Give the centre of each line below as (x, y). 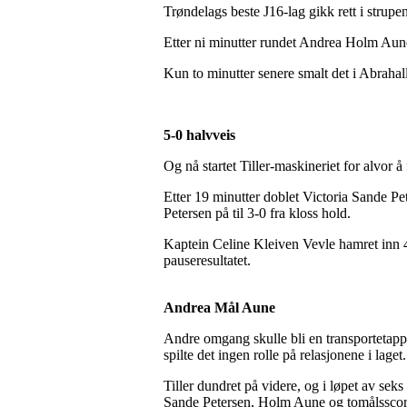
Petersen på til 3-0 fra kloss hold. (257, 213)
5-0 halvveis (199, 135)
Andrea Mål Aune (219, 308)
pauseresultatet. (207, 261)
